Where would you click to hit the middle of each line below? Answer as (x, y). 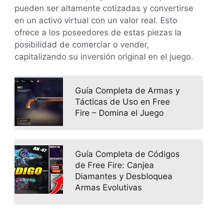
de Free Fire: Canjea (115, 165)
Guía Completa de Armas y (127, 90)
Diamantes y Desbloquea (124, 176)
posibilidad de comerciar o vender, (82, 45)
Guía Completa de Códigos (127, 154)
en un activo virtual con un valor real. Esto (96, 21)
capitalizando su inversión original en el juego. (104, 57)
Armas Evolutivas (108, 187)
